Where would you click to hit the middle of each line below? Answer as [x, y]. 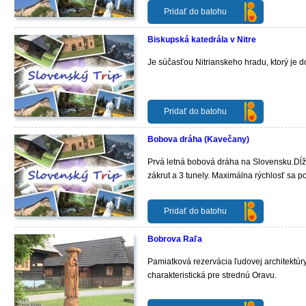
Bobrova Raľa [175, 239]
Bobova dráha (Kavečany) [198, 139]
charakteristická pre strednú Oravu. [212, 275]
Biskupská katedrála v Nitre [202, 40]
